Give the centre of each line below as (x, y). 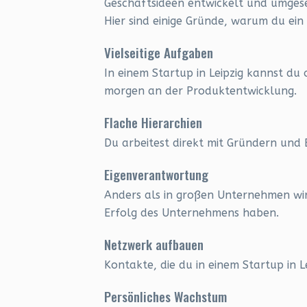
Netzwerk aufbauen (154, 244)
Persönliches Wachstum (165, 296)
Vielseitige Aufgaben (159, 52)
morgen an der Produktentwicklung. (200, 91)
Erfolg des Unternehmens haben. (192, 213)
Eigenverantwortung (156, 174)
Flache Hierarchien (153, 122)
